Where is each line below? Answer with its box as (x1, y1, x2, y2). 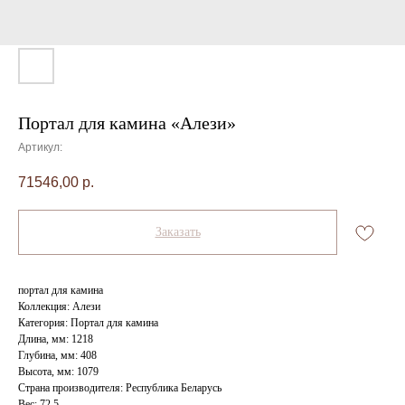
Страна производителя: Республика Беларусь (18, 381, 221, 395)
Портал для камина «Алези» (18, 113, 236, 133)
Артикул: (18, 141, 62, 154)
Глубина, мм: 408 (18, 349, 97, 363)
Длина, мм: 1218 (18, 333, 93, 346)
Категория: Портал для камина (18, 316, 158, 330)
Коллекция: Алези (18, 300, 100, 314)
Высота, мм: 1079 (18, 365, 99, 379)
